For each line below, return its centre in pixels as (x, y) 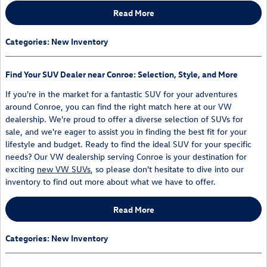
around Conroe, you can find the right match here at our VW (119, 107)
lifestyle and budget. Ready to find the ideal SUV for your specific (128, 144)
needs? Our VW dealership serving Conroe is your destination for (126, 157)
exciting (21, 169)
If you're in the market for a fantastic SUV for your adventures (121, 94)
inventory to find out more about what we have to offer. (111, 182)
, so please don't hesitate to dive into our (167, 169)
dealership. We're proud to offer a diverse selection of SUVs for (124, 119)
